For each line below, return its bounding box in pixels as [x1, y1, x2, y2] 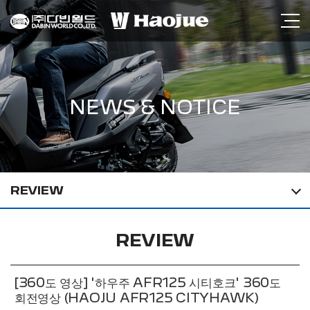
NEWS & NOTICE [69, 95, 241, 119]
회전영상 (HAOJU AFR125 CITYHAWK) [15, 290, 259, 306]
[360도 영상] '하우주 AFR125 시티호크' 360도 [15, 275, 281, 291]
